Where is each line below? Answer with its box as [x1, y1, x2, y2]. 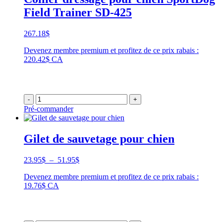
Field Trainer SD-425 [24, 5, 132, 19]
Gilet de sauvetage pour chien [24, 132, 174, 145]
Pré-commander [24, 104, 73, 113]
